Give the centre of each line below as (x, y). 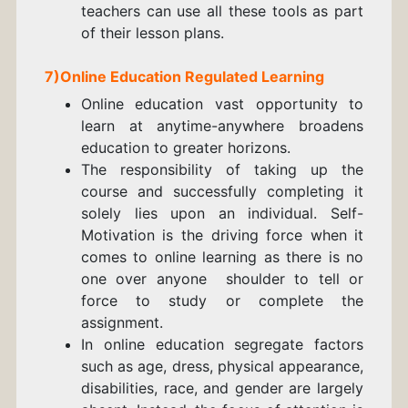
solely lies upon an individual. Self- (222, 214)
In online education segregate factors (222, 345)
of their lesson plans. (154, 33)
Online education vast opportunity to (222, 104)
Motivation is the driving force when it (222, 235)
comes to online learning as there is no (222, 257)
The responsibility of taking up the (222, 170)
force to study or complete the (222, 301)
